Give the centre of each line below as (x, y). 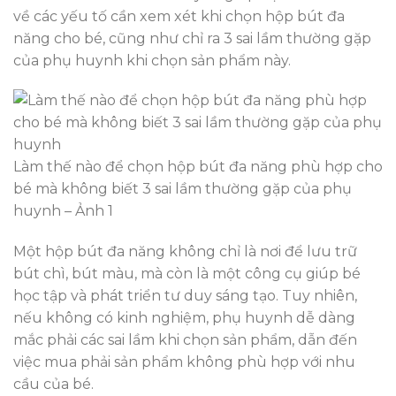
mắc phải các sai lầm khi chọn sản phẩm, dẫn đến (185, 340)
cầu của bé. (53, 385)
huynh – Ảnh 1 (63, 211)
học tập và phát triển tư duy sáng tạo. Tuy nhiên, (185, 296)
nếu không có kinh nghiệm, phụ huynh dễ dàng (184, 318)
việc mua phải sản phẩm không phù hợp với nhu (184, 362)
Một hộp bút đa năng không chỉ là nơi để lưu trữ (185, 252)
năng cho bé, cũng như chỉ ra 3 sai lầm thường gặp (192, 38)
